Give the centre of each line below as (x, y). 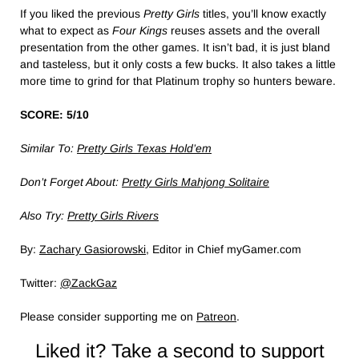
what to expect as (66, 30)
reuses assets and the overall (244, 30)
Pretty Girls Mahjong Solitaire (196, 182)
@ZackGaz (89, 282)
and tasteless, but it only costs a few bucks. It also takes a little (178, 64)
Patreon (216, 316)
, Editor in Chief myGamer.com (224, 249)
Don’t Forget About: (71, 182)
